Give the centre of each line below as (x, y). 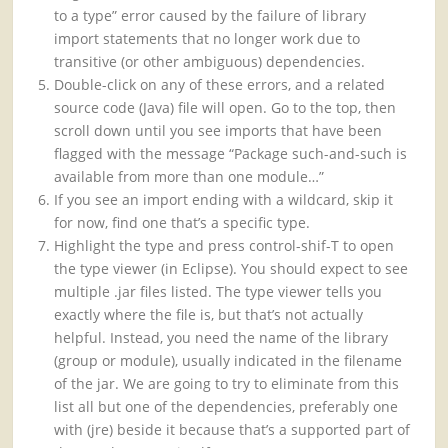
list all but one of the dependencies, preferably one (226, 407)
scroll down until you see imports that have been (218, 131)
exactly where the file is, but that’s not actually (209, 315)
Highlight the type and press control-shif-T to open (224, 246)
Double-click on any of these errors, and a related (220, 85)
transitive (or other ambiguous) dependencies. (210, 62)
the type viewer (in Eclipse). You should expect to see (231, 269)
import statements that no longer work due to (207, 39)
